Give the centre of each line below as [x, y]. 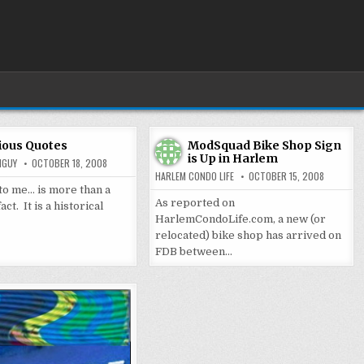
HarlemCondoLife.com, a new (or [240, 219]
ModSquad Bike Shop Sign [264, 145]
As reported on [195, 203]
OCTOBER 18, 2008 [69, 163]
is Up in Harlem [232, 158]
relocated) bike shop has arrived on [248, 235]
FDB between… [193, 251]
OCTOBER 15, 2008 [286, 176]
